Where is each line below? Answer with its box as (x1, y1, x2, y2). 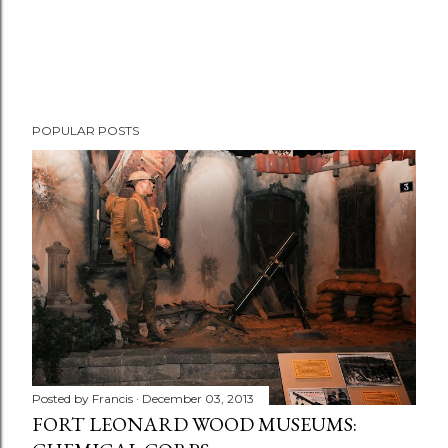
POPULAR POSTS (32, 123, 139, 138)
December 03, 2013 (142, 390, 254, 406)
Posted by (32, 390, 92, 406)
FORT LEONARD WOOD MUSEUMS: (32, 410, 357, 437)
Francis (92, 390, 133, 406)
